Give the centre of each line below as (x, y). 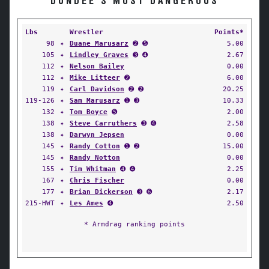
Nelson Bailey (97, 66)
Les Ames (86, 203)
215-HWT (40, 203)
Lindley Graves (99, 55)
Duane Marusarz (99, 43)
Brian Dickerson (101, 192)
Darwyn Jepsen (97, 134)
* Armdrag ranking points (134, 224)
